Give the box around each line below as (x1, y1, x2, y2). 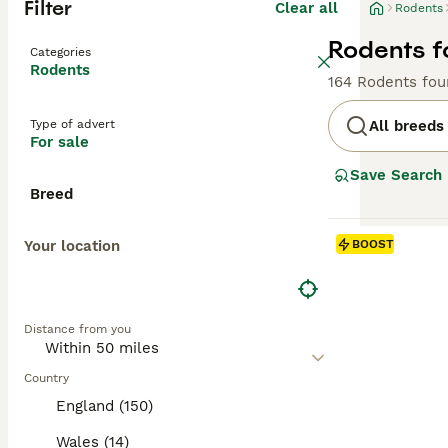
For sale (30, 133, 89, 151)
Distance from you (24, 322, 131, 336)
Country (24, 371, 69, 385)
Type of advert (30, 117, 115, 131)
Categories (30, 45, 91, 59)
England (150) (56, 397, 153, 415)
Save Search (350, 166, 442, 184)
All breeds (369, 117, 444, 135)
